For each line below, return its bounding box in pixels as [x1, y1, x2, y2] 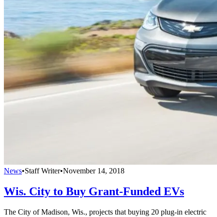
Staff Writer [25, 166, 60, 175]
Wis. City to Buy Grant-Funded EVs [4, 185, 184, 198]
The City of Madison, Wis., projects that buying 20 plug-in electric [4, 207, 206, 216]
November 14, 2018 [63, 166, 124, 175]
